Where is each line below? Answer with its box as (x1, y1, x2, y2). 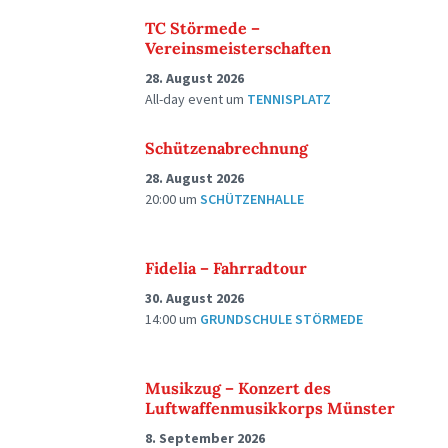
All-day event (145, 90, 226, 108)
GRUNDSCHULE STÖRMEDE (200, 310, 363, 328)
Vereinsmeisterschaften (145, 38, 331, 58)
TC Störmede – (145, 18, 260, 38)
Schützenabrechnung (145, 138, 308, 158)
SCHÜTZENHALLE (200, 190, 304, 208)
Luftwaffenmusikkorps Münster (145, 398, 395, 418)
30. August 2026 (145, 289, 244, 307)
